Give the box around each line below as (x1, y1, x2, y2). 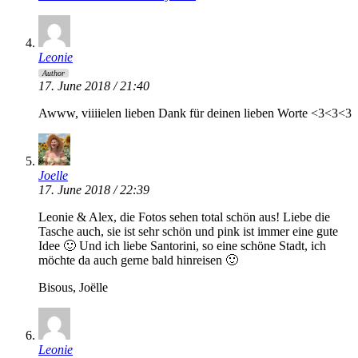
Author (42, 69, 65, 78)
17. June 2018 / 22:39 (38, 183, 149, 197)
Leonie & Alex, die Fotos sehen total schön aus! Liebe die (38, 210, 330, 225)
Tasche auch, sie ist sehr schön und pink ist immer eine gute (38, 225, 338, 239)
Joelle (38, 169, 68, 183)
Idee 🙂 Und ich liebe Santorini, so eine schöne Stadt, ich (38, 239, 326, 253)
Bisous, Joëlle (38, 280, 108, 295)
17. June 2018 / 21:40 (38, 79, 149, 93)
